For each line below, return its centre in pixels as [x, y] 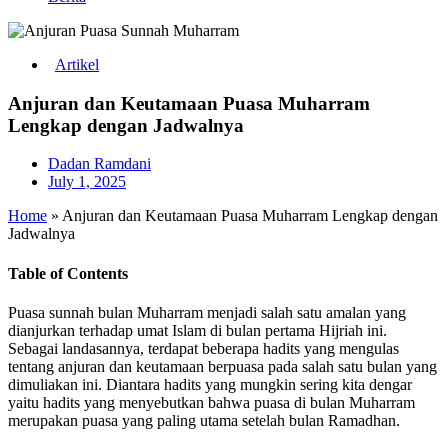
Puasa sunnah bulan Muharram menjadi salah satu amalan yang [207, 312]
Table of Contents [68, 273]
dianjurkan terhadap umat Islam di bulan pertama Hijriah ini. [197, 330]
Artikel [77, 64]
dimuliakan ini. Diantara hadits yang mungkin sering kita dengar [210, 384]
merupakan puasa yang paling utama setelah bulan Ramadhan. [204, 420]
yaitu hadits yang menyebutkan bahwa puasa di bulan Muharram [211, 402]
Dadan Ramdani [99, 164]
